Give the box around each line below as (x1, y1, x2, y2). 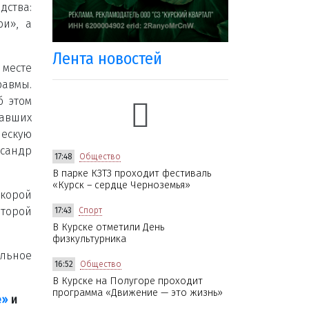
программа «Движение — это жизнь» (52, 286, 223, 299)
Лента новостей (52, 48, 162, 68)
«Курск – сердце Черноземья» (52, 179, 190, 191)
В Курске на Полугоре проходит (52, 275, 203, 287)
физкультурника (52, 232, 126, 245)
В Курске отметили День (52, 221, 164, 233)
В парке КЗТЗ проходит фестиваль (52, 167, 211, 179)
